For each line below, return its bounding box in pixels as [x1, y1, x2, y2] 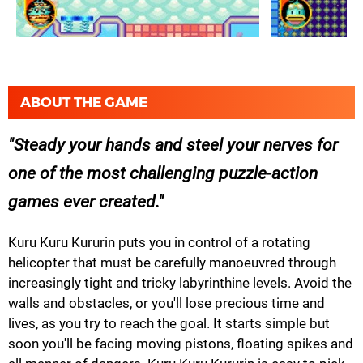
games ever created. [8, 191, 158, 211]
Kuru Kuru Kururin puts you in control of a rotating [8, 233, 310, 250]
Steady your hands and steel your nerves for [14, 135, 338, 155]
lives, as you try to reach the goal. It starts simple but [8, 314, 330, 331]
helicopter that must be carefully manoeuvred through [8, 254, 336, 271]
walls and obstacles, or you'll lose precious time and [8, 294, 325, 311]
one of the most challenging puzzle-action [8, 163, 318, 183]
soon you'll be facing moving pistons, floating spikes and [8, 335, 353, 352]
